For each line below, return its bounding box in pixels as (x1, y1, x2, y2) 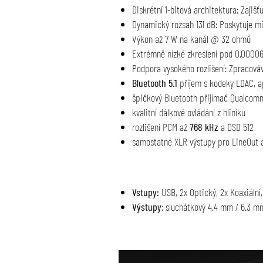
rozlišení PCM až (131, 120, 190, 134)
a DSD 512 (218, 120, 254, 134)
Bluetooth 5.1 (131, 76, 177, 90)
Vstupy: (131, 186, 159, 199)
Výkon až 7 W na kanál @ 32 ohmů (131, 32, 251, 46)
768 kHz (189, 120, 218, 134)
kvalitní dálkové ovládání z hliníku (131, 106, 245, 119)
